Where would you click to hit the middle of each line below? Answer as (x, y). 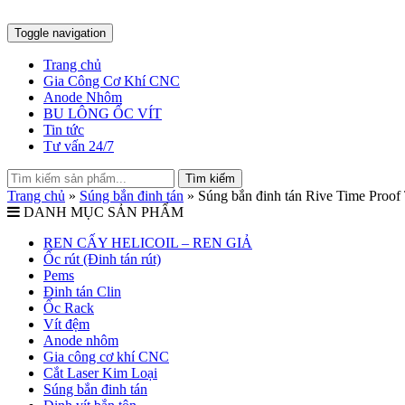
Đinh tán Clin (82, 292)
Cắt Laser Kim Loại (100, 373)
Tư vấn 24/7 (79, 146)
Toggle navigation (60, 33)
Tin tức (64, 130)
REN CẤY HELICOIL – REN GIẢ (148, 243)
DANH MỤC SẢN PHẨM (102, 212)
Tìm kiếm (210, 179)
